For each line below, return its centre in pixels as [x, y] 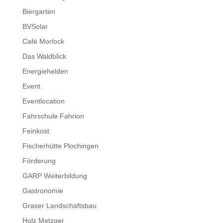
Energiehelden [45, 71]
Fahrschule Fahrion [53, 116]
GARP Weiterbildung [55, 176]
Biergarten [39, 12]
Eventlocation [43, 101]
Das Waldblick [44, 56]
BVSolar [35, 27]
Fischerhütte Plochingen [60, 146]
